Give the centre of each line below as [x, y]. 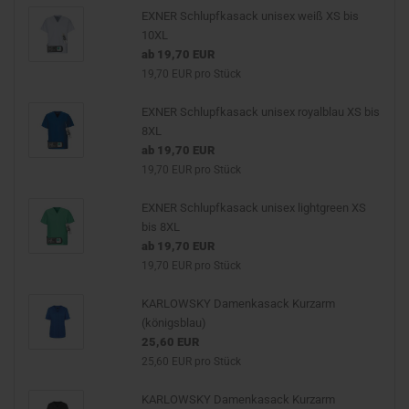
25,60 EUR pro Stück [191, 361]
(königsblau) [173, 322]
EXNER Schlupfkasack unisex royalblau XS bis [260, 111]
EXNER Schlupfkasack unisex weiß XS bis [250, 16]
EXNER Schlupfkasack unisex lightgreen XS [253, 207]
